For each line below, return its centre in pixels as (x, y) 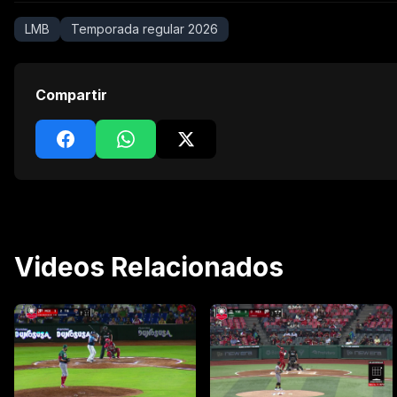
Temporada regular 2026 (144, 29)
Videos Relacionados (149, 267)
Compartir (71, 95)
